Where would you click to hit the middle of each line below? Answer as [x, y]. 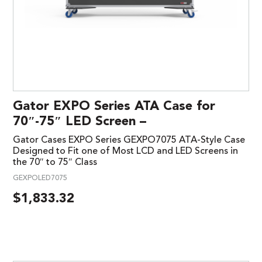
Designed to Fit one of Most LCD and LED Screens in [125, 152]
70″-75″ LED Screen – [80, 122]
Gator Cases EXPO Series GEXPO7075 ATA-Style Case [129, 141]
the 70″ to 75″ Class [55, 163]
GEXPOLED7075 [40, 179]
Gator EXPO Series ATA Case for [114, 107]
